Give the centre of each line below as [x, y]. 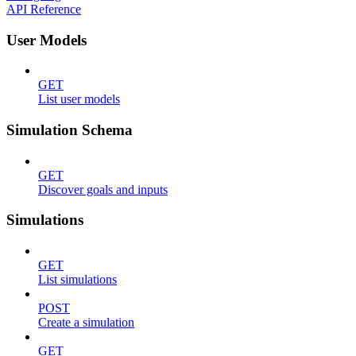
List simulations [77, 280]
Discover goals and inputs [103, 189]
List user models [79, 99]
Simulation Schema [70, 130]
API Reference [44, 9]
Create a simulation [86, 323]
